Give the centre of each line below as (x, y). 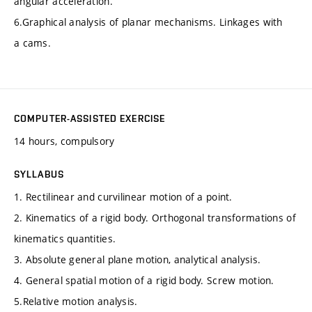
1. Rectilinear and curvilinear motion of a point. (123, 197)
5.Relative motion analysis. (76, 302)
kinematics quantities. (65, 239)
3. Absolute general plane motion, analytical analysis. (138, 260)
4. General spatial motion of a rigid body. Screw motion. (144, 281)
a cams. (32, 43)
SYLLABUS (39, 174)
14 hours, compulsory (64, 141)
